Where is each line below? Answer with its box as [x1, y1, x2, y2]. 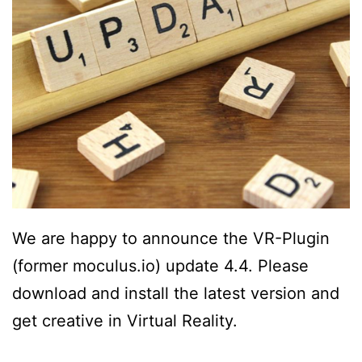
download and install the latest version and [12, 284, 339, 304]
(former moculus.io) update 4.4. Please [12, 256, 309, 276]
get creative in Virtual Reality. [12, 311, 238, 331]
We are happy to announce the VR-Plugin [12, 229, 330, 249]
